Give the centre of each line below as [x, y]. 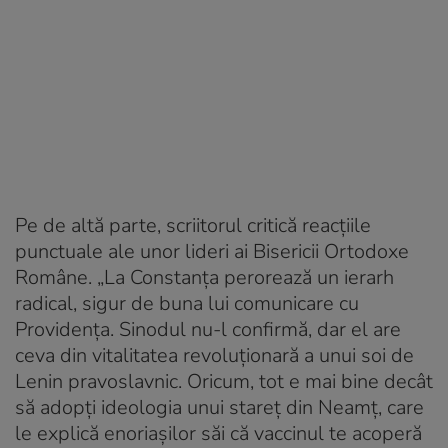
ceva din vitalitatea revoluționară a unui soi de [214, 355]
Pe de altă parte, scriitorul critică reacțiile [193, 225]
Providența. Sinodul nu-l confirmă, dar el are [208, 329]
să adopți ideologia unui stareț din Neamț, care [219, 407]
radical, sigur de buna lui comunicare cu [187, 303]
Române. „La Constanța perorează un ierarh [204, 277]
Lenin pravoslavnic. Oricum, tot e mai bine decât [224, 381]
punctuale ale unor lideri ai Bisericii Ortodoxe [212, 251]
